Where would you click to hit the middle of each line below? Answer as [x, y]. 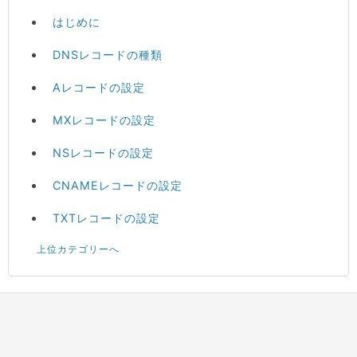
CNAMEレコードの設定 [118, 185]
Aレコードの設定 [99, 87]
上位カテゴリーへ [78, 249]
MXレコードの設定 [104, 120]
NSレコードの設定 [104, 153]
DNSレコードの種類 [108, 55]
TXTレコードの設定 [107, 218]
